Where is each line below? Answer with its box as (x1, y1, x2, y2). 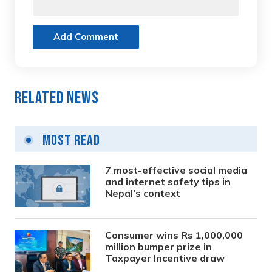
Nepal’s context (105, 187, 181, 200)
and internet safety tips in (105, 175, 231, 188)
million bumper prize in (105, 240, 212, 253)
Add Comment (53, 31, 118, 43)
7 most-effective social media (105, 164, 248, 177)
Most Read (39, 132, 100, 150)
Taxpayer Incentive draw (105, 252, 225, 265)
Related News (15, 88, 99, 109)
